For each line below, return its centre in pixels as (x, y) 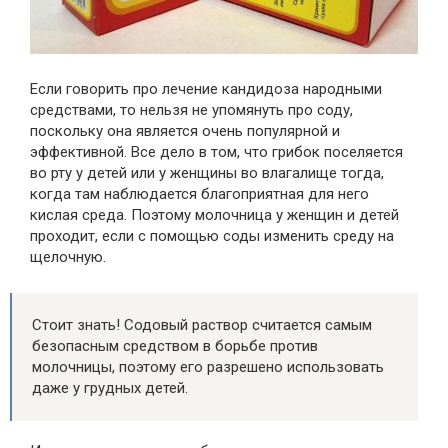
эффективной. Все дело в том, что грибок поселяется (216, 152)
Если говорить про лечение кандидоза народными (206, 89)
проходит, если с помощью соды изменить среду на (212, 236)
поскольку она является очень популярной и (185, 131)
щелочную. (68, 257)
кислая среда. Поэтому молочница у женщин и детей (214, 215)
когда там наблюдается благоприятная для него (199, 194)
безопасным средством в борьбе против (175, 346)
